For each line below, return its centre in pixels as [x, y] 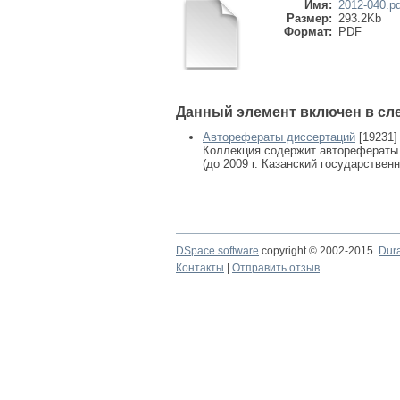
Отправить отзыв [276, 268]
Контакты [200, 268]
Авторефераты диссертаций [279, 137]
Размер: [309, 18]
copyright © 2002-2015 [319, 251]
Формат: [308, 32]
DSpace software [217, 251]
